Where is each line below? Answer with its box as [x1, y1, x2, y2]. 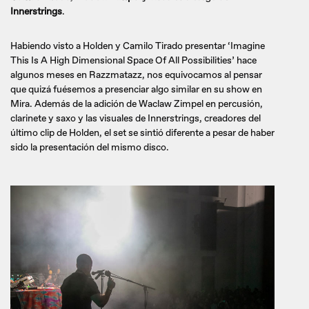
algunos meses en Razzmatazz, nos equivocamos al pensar [10, 68, 262, 81]
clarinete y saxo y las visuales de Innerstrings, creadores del [10, 112, 261, 124]
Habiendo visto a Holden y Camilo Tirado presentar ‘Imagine [10, 39, 265, 52]
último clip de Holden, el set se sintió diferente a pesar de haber [10, 126, 275, 139]
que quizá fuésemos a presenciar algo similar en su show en [10, 83, 262, 95]
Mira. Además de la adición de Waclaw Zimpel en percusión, [10, 97, 263, 110]
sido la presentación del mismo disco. [10, 141, 169, 153]
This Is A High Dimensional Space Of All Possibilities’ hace [10, 54, 257, 66]
